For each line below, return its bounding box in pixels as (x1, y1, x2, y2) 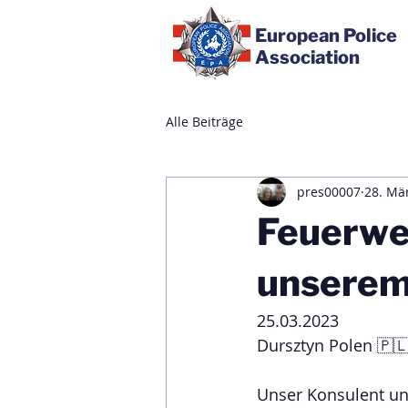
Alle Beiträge (166, 113, 243, 131)
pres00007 (297, 183, 361, 201)
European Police (255, 25, 397, 46)
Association (255, 46, 360, 68)
